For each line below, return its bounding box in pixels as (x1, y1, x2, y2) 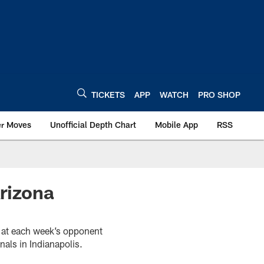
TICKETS (91, 89, 125, 100)
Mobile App (155, 120, 198, 130)
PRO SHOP (198, 89, 240, 100)
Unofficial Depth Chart (50, 120, 136, 130)
